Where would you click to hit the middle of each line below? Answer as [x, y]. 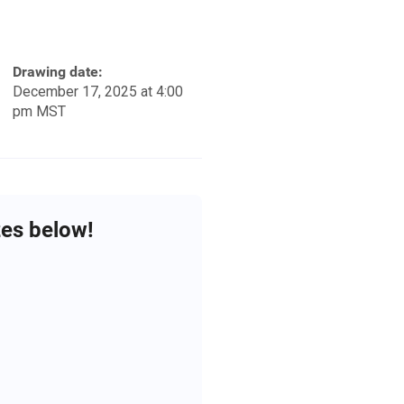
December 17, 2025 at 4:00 [98, 92]
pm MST [39, 112]
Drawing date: [58, 72]
